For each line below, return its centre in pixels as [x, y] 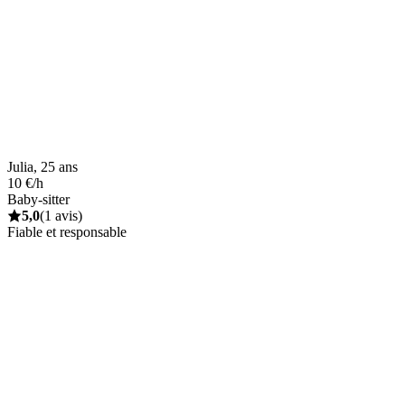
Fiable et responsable [67, 231]
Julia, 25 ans [42, 166]
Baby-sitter [38, 199]
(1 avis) [61, 215]
